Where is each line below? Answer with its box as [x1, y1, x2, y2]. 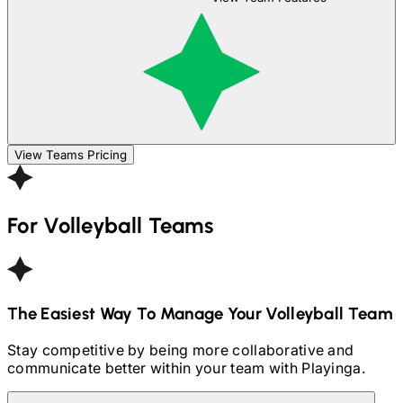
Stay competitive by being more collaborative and [7, 340, 354, 359]
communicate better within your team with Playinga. [7, 358, 365, 377]
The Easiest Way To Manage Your [7, 302, 263, 324]
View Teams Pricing [14, 148, 127, 163]
